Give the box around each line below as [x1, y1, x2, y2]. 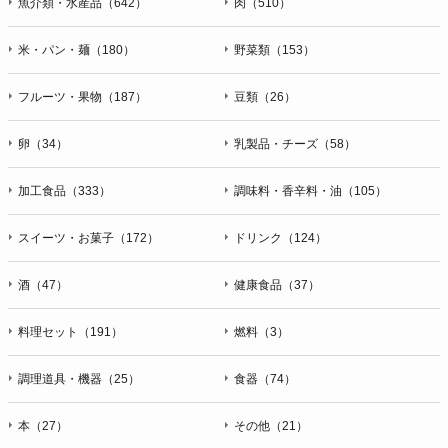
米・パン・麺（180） [18, 42, 135, 57]
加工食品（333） [18, 183, 111, 198]
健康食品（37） [234, 277, 320, 292]
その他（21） [234, 418, 308, 433]
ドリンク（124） [234, 230, 327, 245]
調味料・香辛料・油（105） [234, 183, 387, 198]
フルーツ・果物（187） [18, 89, 147, 104]
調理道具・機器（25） [18, 371, 140, 386]
